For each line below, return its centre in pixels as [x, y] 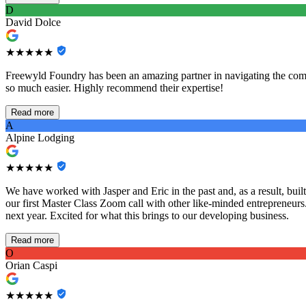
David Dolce [33, 23]
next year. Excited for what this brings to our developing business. [147, 216]
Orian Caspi [31, 266]
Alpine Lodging [40, 138]
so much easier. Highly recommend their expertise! [114, 88]
